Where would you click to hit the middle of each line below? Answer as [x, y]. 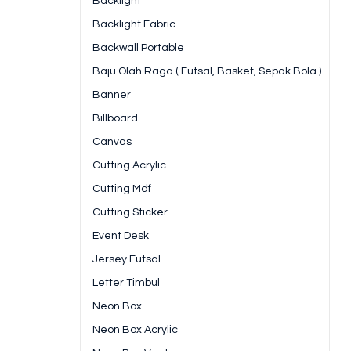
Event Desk [121, 236]
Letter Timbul [126, 283]
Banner [112, 95]
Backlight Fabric [134, 25]
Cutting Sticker [130, 213]
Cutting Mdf [122, 189]
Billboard [115, 119]
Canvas [112, 142]
